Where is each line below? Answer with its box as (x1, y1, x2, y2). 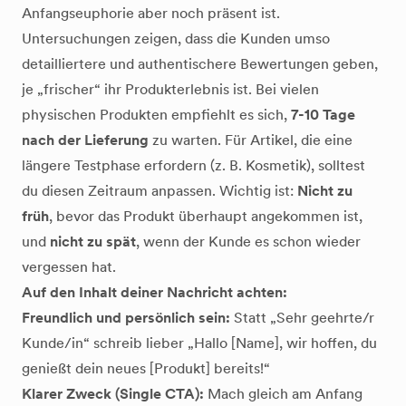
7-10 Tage (291, 106, 355, 123)
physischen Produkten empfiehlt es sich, (22, 106, 291, 123)
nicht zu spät (50, 233, 136, 250)
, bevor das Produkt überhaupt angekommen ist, (49, 208, 362, 225)
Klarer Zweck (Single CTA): (22, 385, 204, 402)
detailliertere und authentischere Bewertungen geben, (22, 55, 378, 72)
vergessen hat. (22, 258, 116, 275)
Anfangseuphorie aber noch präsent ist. (22, 5, 280, 22)
